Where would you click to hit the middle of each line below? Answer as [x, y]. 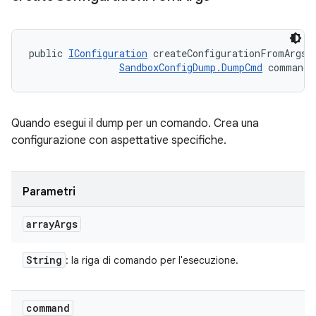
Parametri [49, 192]
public [49, 53]
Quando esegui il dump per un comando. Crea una [135, 123]
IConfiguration [108, 53]
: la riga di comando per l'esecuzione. [152, 260]
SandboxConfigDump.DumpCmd [191, 67]
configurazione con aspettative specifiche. [119, 140]
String [44, 260]
